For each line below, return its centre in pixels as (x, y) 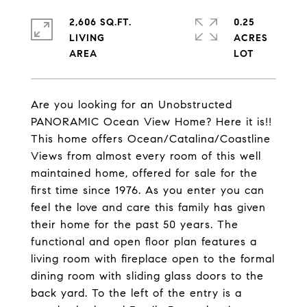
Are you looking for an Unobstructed (132, 105)
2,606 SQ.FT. (100, 22)
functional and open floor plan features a (144, 242)
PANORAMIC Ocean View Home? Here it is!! (151, 122)
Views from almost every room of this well (146, 156)
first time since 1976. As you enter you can (148, 190)
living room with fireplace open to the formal (153, 259)
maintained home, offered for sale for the (144, 173)
